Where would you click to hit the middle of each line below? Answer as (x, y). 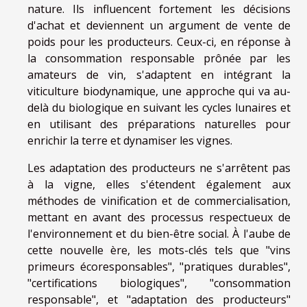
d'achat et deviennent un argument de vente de (159, 25)
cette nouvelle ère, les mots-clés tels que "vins (159, 250)
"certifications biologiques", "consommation (159, 283)
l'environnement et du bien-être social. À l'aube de (159, 233)
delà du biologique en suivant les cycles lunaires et (159, 107)
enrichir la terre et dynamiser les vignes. (130, 140)
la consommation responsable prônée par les (159, 58)
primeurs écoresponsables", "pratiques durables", (159, 266)
